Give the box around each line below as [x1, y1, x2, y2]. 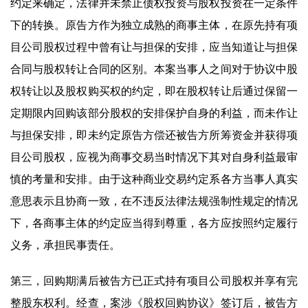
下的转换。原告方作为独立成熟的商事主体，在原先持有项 [10, 19, 298, 31]
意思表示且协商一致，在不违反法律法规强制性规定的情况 [10, 195, 298, 207]
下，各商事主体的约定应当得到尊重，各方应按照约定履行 [10, 217, 298, 229]
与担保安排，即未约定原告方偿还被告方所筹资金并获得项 [10, 129, 298, 141]
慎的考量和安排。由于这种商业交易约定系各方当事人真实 [10, 173, 298, 185]
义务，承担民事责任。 [10, 239, 120, 251]
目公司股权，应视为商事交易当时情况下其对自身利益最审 [10, 151, 298, 163]
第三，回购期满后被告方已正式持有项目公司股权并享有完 [10, 274, 298, 287]
